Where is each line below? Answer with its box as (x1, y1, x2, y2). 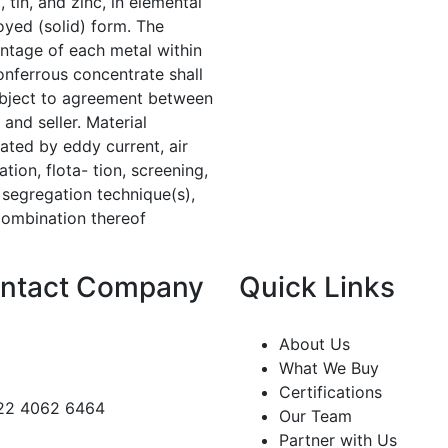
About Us (279, 333, 350, 354)
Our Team (279, 405, 352, 426)
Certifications (279, 381, 382, 402)
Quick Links (239, 269, 395, 304)
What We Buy (279, 357, 379, 378)
